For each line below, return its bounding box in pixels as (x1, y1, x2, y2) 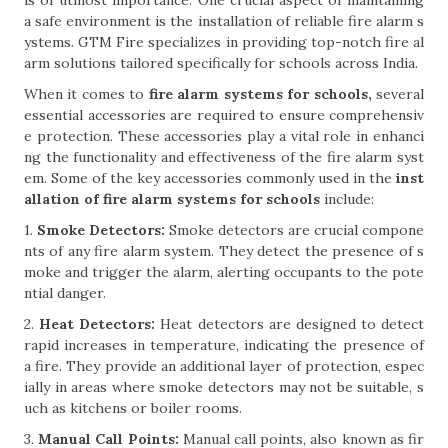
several (371, 85, 425, 103)
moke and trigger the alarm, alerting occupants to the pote (24, 263, 424, 281)
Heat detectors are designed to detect (155, 315, 424, 333)
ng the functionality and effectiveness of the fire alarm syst (24, 148, 424, 166)
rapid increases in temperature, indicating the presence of (24, 336, 424, 354)
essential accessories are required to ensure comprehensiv (24, 106, 424, 124)
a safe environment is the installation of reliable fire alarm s (24, 12, 424, 30)
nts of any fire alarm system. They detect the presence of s (24, 242, 424, 260)
